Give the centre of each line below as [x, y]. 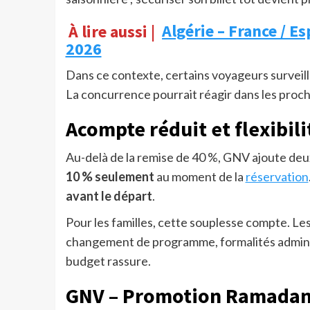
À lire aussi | [112, 31]
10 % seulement [110, 177]
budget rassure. [108, 261]
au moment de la [200, 177]
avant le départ [109, 196]
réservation [277, 177]
